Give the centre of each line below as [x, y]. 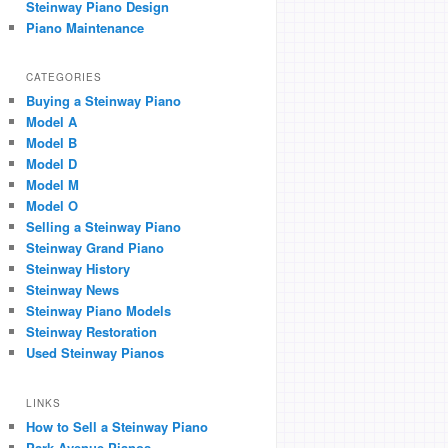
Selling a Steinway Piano [103, 227]
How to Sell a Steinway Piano [117, 426]
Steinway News [72, 290]
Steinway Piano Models [98, 311]
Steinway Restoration [91, 332]
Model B [51, 143]
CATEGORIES [64, 77]
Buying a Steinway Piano [103, 101]
